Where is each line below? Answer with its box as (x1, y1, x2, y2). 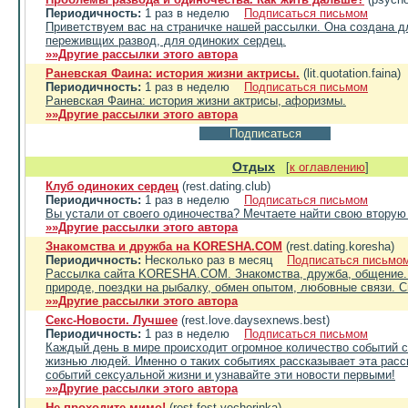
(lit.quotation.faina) (300, 66, 401, 80)
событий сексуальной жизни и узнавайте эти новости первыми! (46, 368, 395, 382)
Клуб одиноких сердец (46, 179, 178, 193)
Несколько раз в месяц (141, 253, 287, 267)
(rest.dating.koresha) (282, 240, 394, 253)
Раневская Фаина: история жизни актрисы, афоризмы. (46, 94, 346, 107)
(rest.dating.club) (178, 179, 270, 193)
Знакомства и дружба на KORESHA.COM (46, 240, 282, 253)
